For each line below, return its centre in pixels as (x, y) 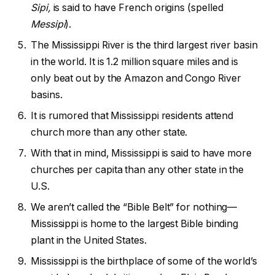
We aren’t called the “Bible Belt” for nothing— (134, 207)
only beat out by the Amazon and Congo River (136, 79)
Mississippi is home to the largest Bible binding (135, 224)
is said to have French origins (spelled (138, 8)
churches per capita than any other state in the (137, 170)
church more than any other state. (110, 133)
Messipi (48, 25)
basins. (48, 95)
